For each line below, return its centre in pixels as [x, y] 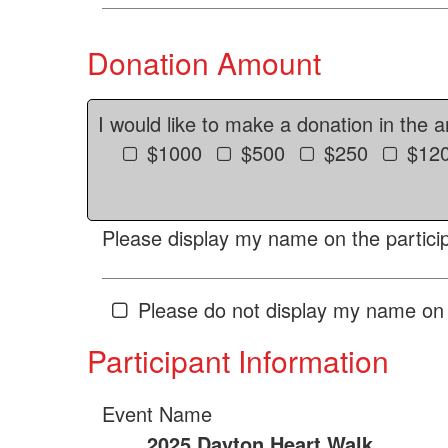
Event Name [157, 413]
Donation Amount [204, 62]
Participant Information [238, 360]
